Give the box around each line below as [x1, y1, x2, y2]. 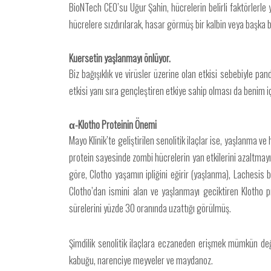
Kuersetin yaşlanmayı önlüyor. [69, 51, 171, 65]
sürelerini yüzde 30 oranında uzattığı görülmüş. [69, 201, 231, 215]
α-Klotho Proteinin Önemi [69, 117, 157, 132]
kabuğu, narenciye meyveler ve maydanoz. [69, 253, 213, 267]
